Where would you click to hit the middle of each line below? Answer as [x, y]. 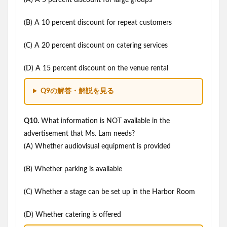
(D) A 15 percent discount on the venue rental [96, 68]
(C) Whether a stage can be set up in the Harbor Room [109, 192]
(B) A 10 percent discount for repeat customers [98, 23]
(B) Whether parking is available [73, 169]
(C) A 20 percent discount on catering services [96, 46]
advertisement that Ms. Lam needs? [79, 134]
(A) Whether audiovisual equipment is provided [97, 146]
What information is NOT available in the [104, 121]
